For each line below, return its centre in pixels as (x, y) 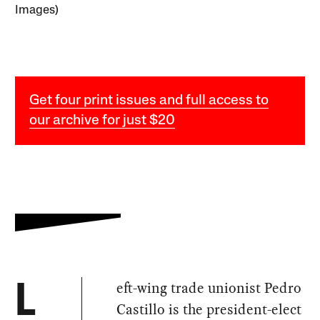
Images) (37, 10)
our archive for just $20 (102, 120)
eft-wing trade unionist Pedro (209, 287)
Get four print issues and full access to (149, 100)
